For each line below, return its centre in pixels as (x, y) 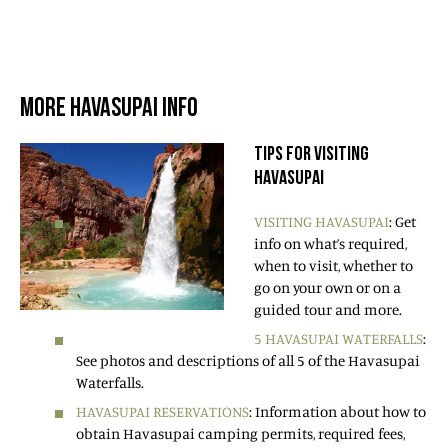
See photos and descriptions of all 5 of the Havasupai (248, 360)
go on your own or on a (327, 287)
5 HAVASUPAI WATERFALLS (338, 338)
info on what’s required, (330, 243)
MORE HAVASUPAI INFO (109, 109)
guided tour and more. (328, 309)
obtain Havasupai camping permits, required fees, (240, 433)
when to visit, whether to (333, 265)
